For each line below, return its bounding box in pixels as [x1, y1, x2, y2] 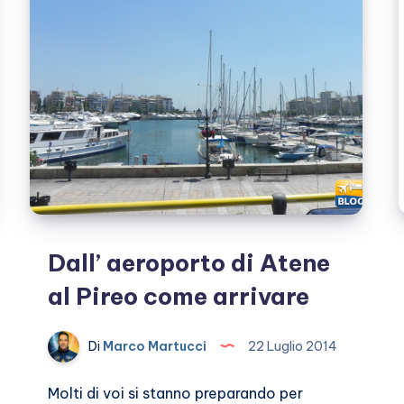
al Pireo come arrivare [48, 281, 310, 312]
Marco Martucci [100, 337, 207, 354]
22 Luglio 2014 [245, 337, 338, 354]
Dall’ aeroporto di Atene [48, 248, 331, 279]
